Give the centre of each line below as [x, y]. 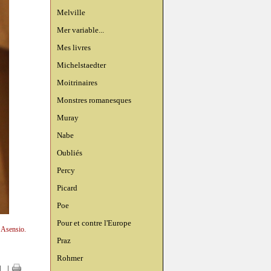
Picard [67, 188]
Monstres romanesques [94, 100]
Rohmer [70, 258]
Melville [71, 12]
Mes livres [74, 47]
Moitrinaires [77, 83]
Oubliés [70, 153]
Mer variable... [80, 30]
